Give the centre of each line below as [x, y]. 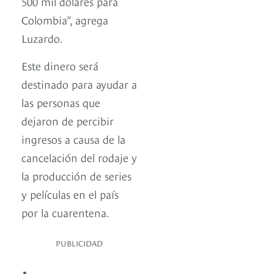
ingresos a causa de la [73, 139]
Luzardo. [42, 38]
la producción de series [76, 176]
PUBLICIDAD [79, 243]
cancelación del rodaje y [79, 157]
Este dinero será [60, 65]
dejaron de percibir [68, 120]
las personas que [61, 102]
